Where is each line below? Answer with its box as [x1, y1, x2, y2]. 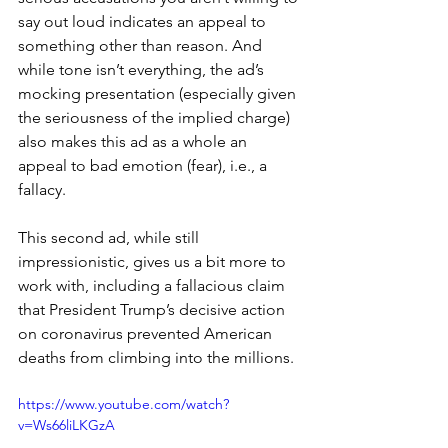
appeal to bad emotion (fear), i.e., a [18, 155, 271, 175]
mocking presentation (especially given [18, 83, 300, 103]
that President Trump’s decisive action [18, 299, 289, 319]
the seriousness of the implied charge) [18, 107, 294, 127]
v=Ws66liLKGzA [18, 415, 115, 434]
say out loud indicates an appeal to [18, 11, 270, 31]
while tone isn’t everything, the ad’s [18, 59, 268, 79]
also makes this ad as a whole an [18, 131, 251, 151]
